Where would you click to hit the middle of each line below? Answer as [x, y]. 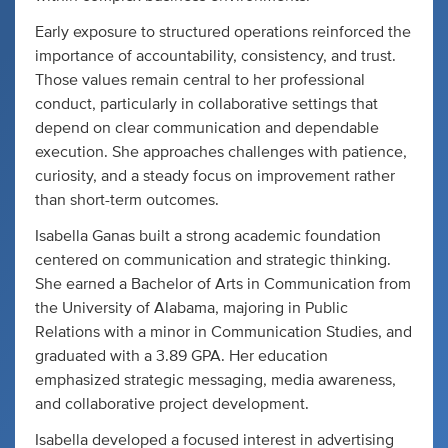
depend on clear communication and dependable [207, 128]
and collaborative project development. [172, 404]
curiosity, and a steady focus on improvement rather [215, 176]
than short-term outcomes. [127, 200]
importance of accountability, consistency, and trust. [215, 56]
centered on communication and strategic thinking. [213, 260]
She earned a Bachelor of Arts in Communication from [223, 284]
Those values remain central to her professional [200, 80]
